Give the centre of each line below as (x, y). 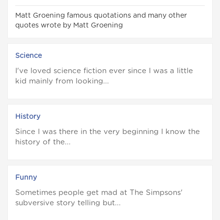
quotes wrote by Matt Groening (69, 26)
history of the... (43, 142)
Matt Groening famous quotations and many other (101, 16)
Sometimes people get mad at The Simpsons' (99, 193)
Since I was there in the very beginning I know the (108, 132)
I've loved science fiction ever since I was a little (104, 71)
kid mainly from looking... (62, 82)
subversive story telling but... (68, 203)
